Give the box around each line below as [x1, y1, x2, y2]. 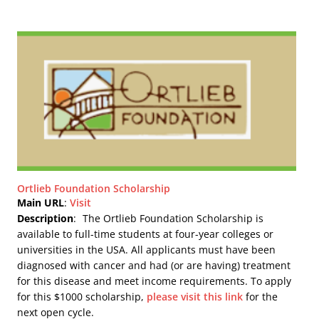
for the [243, 290, 278, 304]
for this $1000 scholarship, [17, 290, 147, 304]
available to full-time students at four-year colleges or [17, 227, 274, 241]
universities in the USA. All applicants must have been [17, 243, 276, 257]
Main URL [17, 196, 65, 210]
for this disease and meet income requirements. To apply [17, 274, 292, 288]
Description [17, 211, 74, 226]
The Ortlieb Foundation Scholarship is [83, 211, 264, 226]
